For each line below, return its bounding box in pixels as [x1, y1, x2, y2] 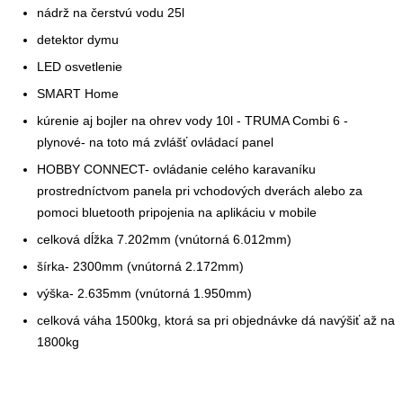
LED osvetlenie [37, 60, 123, 75]
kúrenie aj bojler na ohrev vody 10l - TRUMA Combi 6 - [37, 114, 349, 129]
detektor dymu [37, 33, 120, 48]
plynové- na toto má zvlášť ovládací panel [37, 136, 274, 150]
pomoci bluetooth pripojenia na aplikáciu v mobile [37, 206, 318, 220]
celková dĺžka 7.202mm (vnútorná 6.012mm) [37, 233, 292, 247]
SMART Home [37, 87, 120, 102]
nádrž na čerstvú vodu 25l [37, 6, 185, 21]
